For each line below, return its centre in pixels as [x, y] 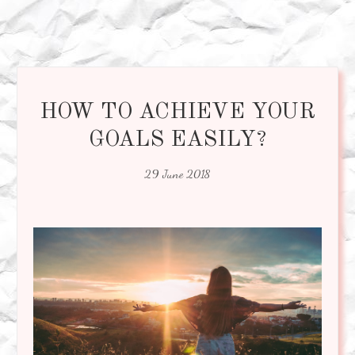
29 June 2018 [177, 173]
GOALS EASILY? [177, 140]
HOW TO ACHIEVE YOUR [177, 112]
